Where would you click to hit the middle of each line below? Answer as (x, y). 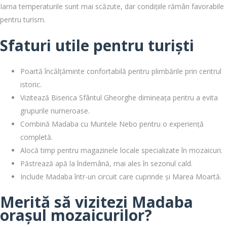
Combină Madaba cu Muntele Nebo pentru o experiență (112, 124)
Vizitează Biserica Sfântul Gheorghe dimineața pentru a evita (119, 97)
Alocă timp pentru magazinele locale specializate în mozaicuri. (121, 150)
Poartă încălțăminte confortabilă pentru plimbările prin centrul (121, 71)
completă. (36, 137)
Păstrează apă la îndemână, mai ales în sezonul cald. (106, 163)
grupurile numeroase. (55, 110)
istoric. (31, 84)
